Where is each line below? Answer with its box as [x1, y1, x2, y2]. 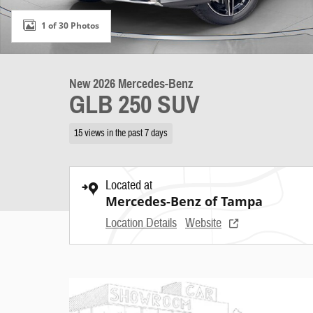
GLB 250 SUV [69, 89, 200, 120]
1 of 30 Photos [41, 19, 99, 31]
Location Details [105, 214, 177, 231]
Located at [105, 177, 152, 194]
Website [185, 214, 221, 231]
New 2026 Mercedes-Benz [69, 76, 193, 92]
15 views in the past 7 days [73, 126, 168, 139]
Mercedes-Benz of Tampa [105, 192, 263, 210]
